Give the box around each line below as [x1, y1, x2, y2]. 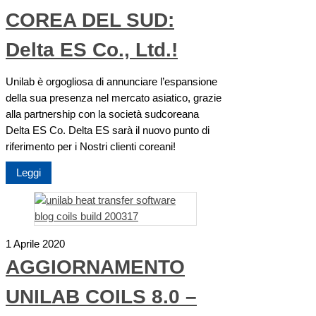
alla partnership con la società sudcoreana [6, 108, 199, 120]
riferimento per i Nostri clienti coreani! [6, 140, 176, 152]
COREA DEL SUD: [6, 9, 174, 32]
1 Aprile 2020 [6, 238, 65, 250]
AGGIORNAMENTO [6, 255, 185, 278]
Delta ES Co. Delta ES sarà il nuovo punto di [6, 124, 209, 136]
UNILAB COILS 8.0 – [6, 285, 197, 308]
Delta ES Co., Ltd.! [6, 39, 178, 61]
